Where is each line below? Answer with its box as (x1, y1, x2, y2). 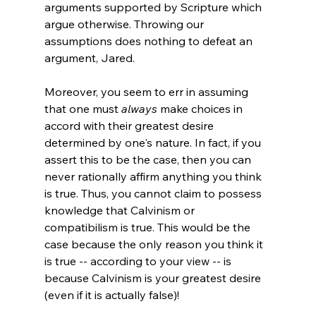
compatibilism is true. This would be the (44, 219, 253, 234)
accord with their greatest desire (44, 118, 217, 133)
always (121, 101, 157, 116)
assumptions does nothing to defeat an (44, 33, 255, 48)
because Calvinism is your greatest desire (44, 270, 264, 285)
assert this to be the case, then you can (44, 152, 254, 166)
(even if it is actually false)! (44, 287, 179, 302)
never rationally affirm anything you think (44, 169, 265, 183)
